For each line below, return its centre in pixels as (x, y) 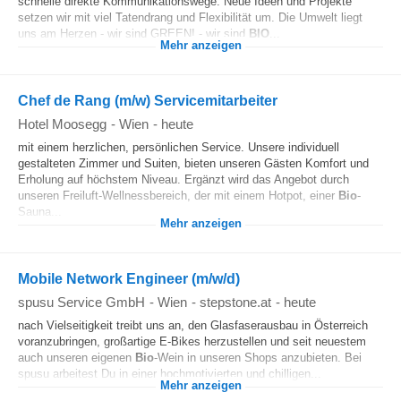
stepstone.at (235, 302)
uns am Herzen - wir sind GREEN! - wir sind (133, 34)
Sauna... (40, 212)
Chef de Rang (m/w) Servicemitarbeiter (148, 101)
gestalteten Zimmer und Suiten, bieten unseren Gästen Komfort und (193, 163)
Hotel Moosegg (62, 124)
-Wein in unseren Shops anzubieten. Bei (258, 358)
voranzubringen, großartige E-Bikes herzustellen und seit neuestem (192, 341)
